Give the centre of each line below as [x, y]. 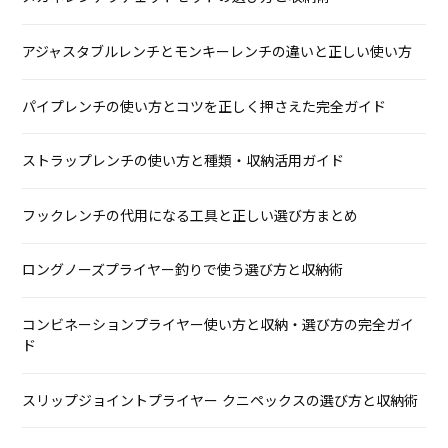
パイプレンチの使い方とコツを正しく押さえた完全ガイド [204, 106]
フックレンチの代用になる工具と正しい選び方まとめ [190, 215]
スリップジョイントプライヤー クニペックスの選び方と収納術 [220, 400]
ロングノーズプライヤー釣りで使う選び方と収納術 [183, 270]
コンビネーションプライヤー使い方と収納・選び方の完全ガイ [218, 324]
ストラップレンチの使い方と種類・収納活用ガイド [183, 161]
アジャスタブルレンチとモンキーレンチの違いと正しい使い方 [217, 51]
